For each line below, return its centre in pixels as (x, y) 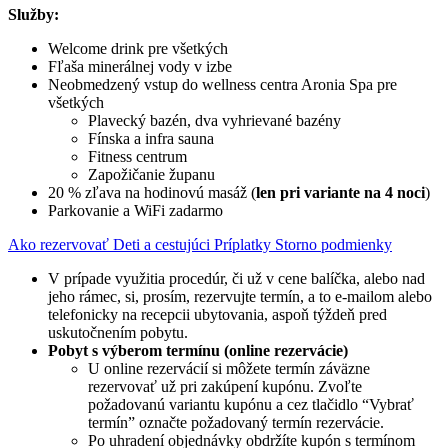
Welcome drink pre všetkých (138, 48)
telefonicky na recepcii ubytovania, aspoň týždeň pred (217, 314)
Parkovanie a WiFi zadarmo (135, 210)
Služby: (33, 14)
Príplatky (244, 244)
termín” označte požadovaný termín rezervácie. (236, 422)
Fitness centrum (137, 156)
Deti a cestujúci (163, 244)
